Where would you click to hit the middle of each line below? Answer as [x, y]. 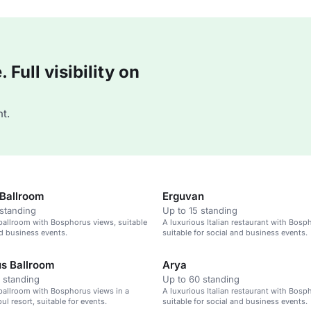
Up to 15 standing [200, 210]
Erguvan [183, 196]
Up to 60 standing [201, 279]
